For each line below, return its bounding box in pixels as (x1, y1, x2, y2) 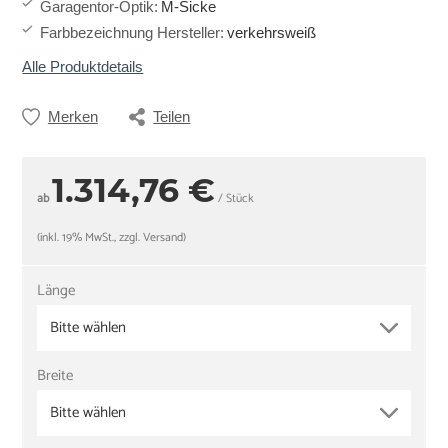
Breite (37, 362, 74, 388)
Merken (47, 108, 98, 126)
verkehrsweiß (227, 24, 317, 42)
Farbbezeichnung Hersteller (40, 24, 221, 42)
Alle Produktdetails (22, 58, 144, 76)
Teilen (153, 108, 191, 126)
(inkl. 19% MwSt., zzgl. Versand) (37, 228, 187, 248)
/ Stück (215, 189, 255, 209)
